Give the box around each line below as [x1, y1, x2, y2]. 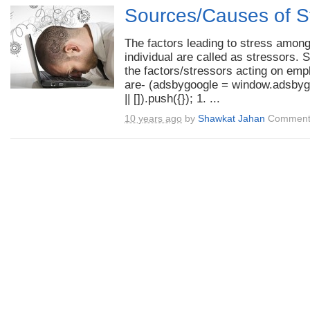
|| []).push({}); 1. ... [125, 91, 220, 105]
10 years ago [125, 113, 182, 124]
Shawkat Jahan [198, 113, 265, 124]
